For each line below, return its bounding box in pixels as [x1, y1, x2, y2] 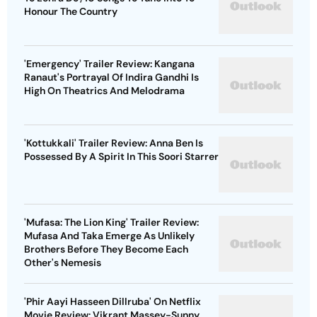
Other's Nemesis [24, 256, 101, 270]
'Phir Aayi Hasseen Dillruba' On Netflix [24, 295, 201, 309]
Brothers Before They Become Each [24, 243, 188, 256]
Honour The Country [24, 5, 117, 18]
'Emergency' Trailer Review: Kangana [24, 57, 195, 71]
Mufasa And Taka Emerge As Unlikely [24, 229, 195, 243]
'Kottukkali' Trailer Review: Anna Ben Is [24, 137, 203, 150]
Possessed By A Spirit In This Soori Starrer [24, 150, 219, 163]
